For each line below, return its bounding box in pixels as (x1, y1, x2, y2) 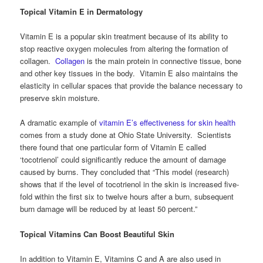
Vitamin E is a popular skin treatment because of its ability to (20, 31, 228, 42)
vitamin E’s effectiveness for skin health (99, 117, 236, 129)
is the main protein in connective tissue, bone (85, 55, 242, 67)
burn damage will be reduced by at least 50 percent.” (20, 203, 198, 215)
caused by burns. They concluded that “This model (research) (20, 166, 230, 178)
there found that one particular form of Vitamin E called (20, 141, 207, 153)
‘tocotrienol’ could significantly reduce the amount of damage (20, 154, 227, 166)
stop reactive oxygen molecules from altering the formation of (20, 43, 229, 55)
